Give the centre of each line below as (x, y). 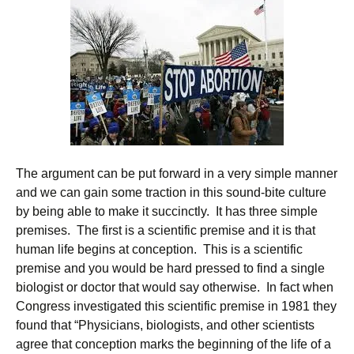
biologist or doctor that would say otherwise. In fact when (175, 287)
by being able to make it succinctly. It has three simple (167, 211)
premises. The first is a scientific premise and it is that (166, 230)
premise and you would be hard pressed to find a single (170, 268)
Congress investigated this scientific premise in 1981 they (176, 306)
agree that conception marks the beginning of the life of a (173, 344)
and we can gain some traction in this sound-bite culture (171, 192)
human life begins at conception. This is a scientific (159, 249)
